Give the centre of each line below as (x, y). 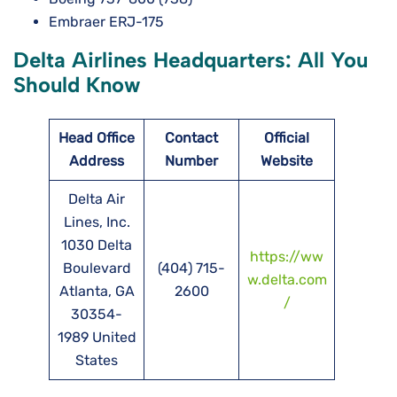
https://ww (287, 257)
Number (191, 161)
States (97, 361)
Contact (191, 138)
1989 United (97, 338)
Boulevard (97, 269)
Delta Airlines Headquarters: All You (191, 60)
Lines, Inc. (97, 222)
